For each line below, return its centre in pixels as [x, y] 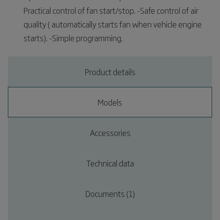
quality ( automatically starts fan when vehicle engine [113, 24]
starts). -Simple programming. [73, 38]
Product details [110, 72]
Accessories [110, 133]
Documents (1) [110, 193]
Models [110, 102]
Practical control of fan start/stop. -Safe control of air [111, 10]
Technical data [110, 163]
